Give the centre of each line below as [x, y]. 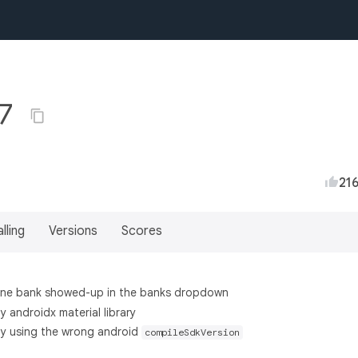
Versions [73, 231]
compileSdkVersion [192, 332]
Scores [142, 231]
